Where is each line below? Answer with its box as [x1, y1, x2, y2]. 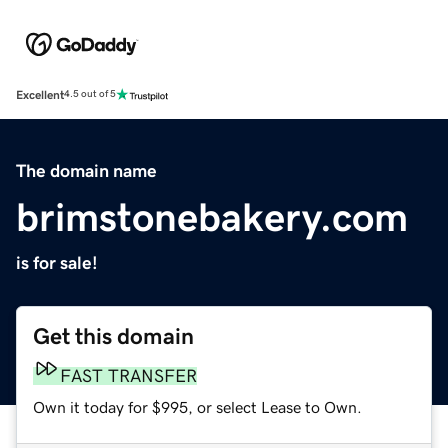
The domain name [16, 161, 157, 180]
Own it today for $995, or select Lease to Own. [33, 398, 362, 415]
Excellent [16, 88, 64, 101]
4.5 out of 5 [64, 89, 116, 100]
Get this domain [33, 324, 194, 348]
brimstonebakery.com [16, 196, 408, 237]
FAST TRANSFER [60, 366, 197, 385]
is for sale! [16, 253, 98, 272]
